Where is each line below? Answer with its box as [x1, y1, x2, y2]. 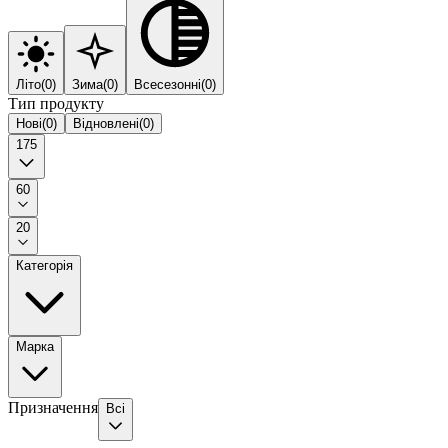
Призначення [8, 399, 98, 417]
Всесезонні [134, 77, 201, 93]
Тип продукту [8, 95, 104, 113]
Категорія [16, 258, 73, 274]
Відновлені [73, 116, 139, 132]
